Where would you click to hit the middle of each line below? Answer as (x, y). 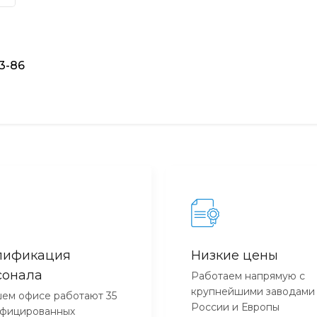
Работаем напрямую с (248, 276)
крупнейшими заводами (253, 291)
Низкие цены (235, 255)
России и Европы (235, 307)
